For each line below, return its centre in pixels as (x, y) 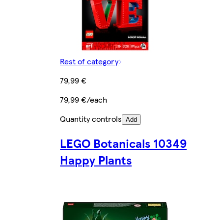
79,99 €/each (84, 100)
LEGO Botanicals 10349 (124, 143)
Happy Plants (96, 160)
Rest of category (89, 61)
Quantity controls (91, 119)
